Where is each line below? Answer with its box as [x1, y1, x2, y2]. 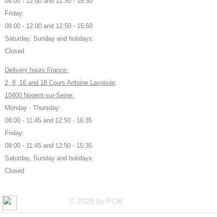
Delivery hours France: [5, 66, 68, 74]
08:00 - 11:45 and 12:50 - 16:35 [5, 116, 92, 124]
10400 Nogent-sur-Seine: [5, 91, 74, 99]
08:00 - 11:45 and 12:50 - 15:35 [5, 141, 92, 149]
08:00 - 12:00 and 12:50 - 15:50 [5, 22, 93, 30]
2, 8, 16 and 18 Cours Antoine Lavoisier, [5, 78, 117, 86]
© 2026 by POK [69, 197, 125, 205]
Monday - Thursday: [5, 104, 61, 111]
